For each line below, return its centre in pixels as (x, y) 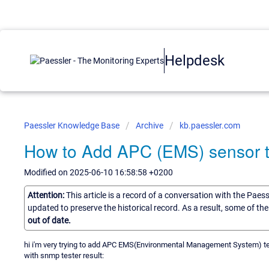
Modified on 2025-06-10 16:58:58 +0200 (98, 172)
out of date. (49, 220)
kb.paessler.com (210, 125)
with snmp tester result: (64, 255)
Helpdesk (195, 60)
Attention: (47, 195)
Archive (150, 125)
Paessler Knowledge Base (73, 125)
